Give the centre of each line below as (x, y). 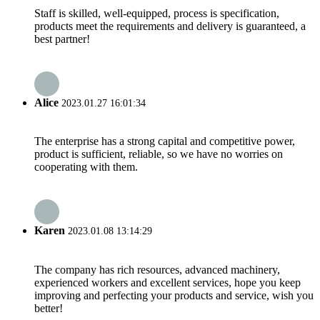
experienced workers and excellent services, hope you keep (167, 282)
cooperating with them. (86, 167)
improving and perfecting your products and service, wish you (174, 295)
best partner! (62, 39)
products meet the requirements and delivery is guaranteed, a (170, 26)
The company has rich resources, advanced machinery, (157, 269)
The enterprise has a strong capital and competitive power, (165, 141)
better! (49, 308)
